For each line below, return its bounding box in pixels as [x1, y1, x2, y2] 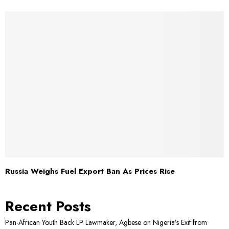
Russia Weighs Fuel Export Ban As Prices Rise [5, 165, 175, 177]
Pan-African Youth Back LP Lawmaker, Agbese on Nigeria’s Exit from [5, 217, 207, 227]
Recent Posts [5, 195, 91, 217]
